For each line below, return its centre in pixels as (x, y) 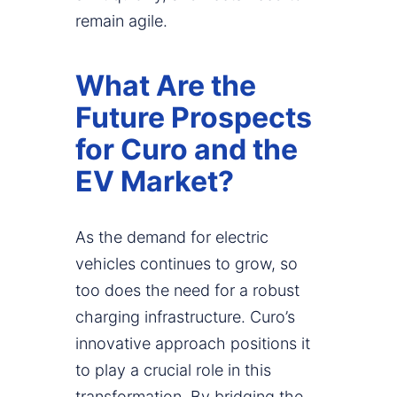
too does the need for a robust (187, 291)
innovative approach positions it (193, 344)
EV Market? (155, 182)
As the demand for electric (172, 237)
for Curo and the (187, 150)
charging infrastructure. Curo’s (185, 317)
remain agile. (121, 21)
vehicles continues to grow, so (187, 264)
